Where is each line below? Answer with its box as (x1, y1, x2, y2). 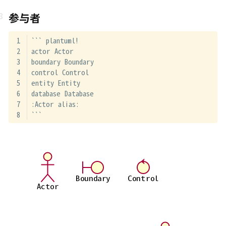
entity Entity (31, 77, 80, 88)
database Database (31, 88, 94, 99)
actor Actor (31, 45, 74, 56)
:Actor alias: (31, 98, 79, 109)
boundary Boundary (31, 56, 94, 67)
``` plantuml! (31, 35, 79, 46)
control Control (31, 67, 89, 78)
